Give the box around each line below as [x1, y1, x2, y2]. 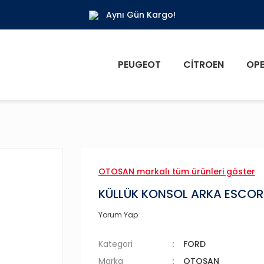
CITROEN [183, 58, 224, 71]
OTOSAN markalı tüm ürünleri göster [98, 166, 255, 177]
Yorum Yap [98, 210, 138, 220]
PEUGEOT [118, 58, 161, 71]
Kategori [98, 238, 133, 250]
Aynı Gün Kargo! [105, 8, 176, 21]
